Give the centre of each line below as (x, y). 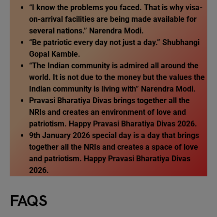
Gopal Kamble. (55, 54)
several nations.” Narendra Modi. (86, 31)
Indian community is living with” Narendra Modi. (112, 89)
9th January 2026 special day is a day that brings (114, 135)
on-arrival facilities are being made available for (113, 19)
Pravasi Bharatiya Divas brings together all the (109, 101)
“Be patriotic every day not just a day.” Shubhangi (114, 42)
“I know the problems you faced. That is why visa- (116, 8)
